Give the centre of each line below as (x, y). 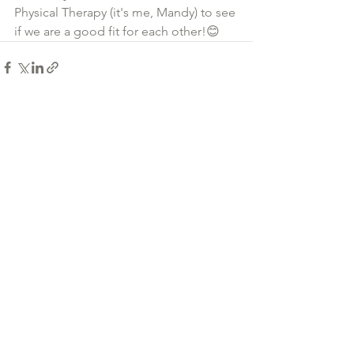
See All (235, 157)
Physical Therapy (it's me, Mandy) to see (126, 12)
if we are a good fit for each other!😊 (117, 31)
